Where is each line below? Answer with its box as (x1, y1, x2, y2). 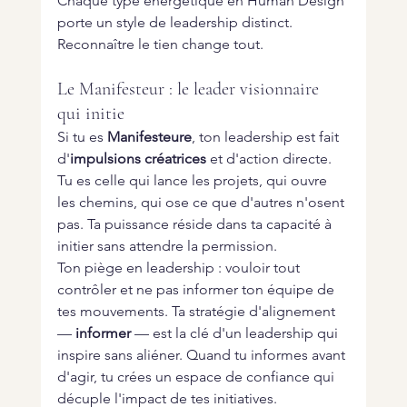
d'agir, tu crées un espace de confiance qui (56, 368, 338, 386)
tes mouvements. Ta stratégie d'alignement (56, 303, 339, 321)
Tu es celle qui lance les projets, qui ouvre (56, 172, 331, 190)
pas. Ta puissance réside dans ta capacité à (56, 215, 335, 233)
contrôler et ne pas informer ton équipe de (56, 281, 338, 299)
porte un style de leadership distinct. (56, 14, 296, 32)
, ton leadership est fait (191, 128, 342, 146)
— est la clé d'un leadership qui (130, 324, 342, 342)
